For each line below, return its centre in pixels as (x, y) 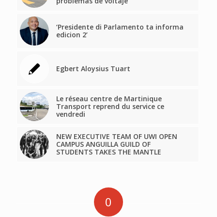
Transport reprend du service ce (110, 107)
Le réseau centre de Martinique (109, 99)
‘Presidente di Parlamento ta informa (120, 27)
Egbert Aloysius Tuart (93, 69)
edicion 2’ (72, 35)
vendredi (70, 114)
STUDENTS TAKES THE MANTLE (108, 152)
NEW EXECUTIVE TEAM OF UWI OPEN (116, 137)
